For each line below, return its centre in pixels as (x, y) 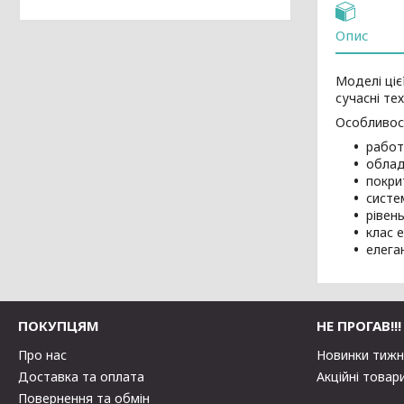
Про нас (43, 355)
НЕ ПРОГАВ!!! (359, 326)
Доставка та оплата (82, 376)
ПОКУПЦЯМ (59, 326)
